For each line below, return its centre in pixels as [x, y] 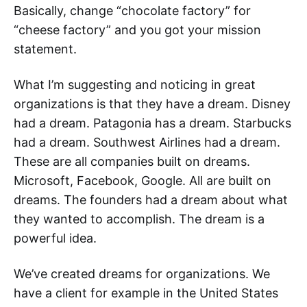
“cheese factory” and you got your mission [137, 30]
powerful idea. [55, 238]
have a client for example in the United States [146, 293]
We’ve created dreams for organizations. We [142, 274]
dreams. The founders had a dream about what [151, 200]
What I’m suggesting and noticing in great [135, 85]
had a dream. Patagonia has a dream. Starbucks [152, 123]
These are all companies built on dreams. [132, 161]
